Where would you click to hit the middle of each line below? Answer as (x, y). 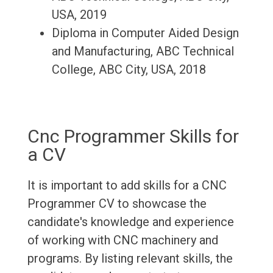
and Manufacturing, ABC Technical (143, 51)
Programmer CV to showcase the (117, 204)
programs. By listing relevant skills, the (130, 259)
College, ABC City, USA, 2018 (129, 70)
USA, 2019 (79, 15)
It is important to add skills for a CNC (127, 186)
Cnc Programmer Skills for (133, 136)
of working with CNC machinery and (122, 240)
